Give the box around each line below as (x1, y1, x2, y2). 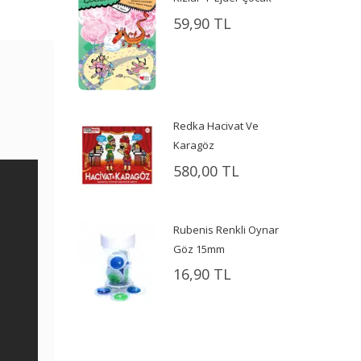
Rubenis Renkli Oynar (173, 222, 280, 237)
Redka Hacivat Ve (173, 118, 259, 133)
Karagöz (173, 137, 215, 152)
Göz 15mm (173, 241, 226, 256)
